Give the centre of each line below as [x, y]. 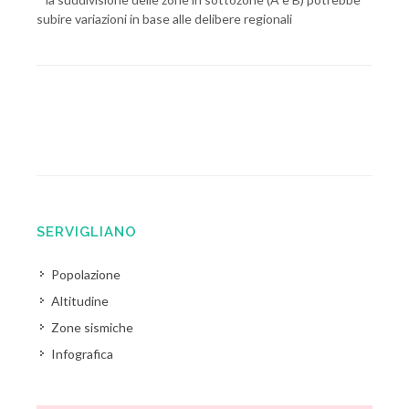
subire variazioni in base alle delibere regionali [164, 19]
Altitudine [80, 301]
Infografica [82, 354]
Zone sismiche [92, 327]
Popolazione [86, 274]
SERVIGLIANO [87, 232]
